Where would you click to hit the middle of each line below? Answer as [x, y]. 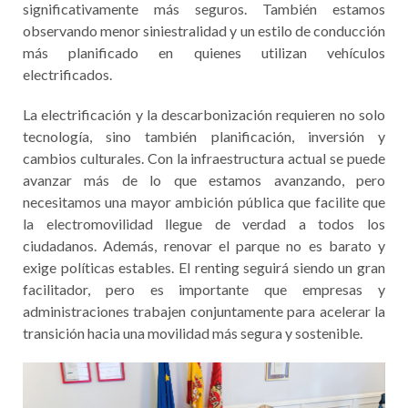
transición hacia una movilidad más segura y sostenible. [193, 333]
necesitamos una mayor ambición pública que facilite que [204, 202]
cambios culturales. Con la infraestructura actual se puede [204, 158]
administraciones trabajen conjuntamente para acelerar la [204, 311]
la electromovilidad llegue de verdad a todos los [204, 224]
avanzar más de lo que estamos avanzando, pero [204, 180]
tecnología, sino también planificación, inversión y [204, 137]
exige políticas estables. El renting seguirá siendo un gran [204, 268]
